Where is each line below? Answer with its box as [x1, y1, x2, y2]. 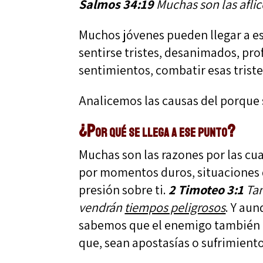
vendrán [79, 198, 125, 215]
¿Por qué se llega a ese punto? [79, 119, 236, 142]
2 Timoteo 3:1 [168, 181, 244, 198]
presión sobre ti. [79, 181, 169, 198]
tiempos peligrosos [124, 198, 226, 215]
